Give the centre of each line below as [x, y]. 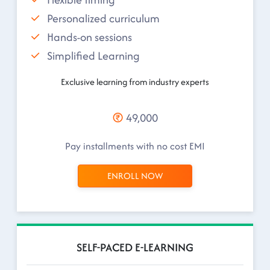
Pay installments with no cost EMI [135, 146]
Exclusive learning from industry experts [135, 82]
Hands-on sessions [89, 37]
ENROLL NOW [135, 176]
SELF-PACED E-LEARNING [135, 247]
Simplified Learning [93, 55]
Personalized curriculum [103, 18]
